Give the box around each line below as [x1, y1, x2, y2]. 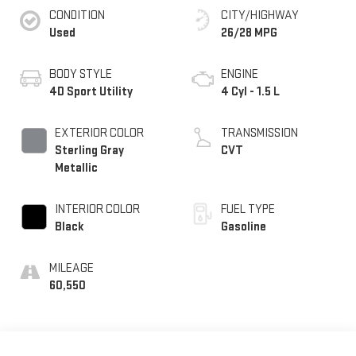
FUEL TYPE [221, 201, 275, 217]
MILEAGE [48, 260, 94, 276]
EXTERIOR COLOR [54, 125, 144, 141]
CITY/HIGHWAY [221, 7, 299, 23]
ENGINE [221, 66, 258, 82]
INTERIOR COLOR [54, 201, 140, 217]
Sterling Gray [54, 142, 124, 158]
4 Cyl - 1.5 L [221, 83, 280, 99]
